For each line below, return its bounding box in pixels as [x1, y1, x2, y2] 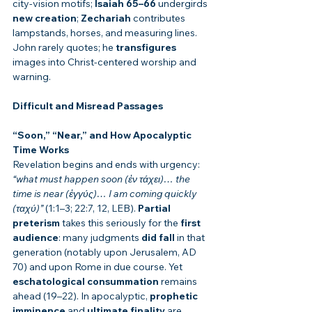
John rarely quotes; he [13, 41, 116, 54]
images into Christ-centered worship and [13, 56, 198, 69]
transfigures [116, 41, 176, 54]
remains [159, 275, 199, 288]
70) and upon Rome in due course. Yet [13, 260, 185, 274]
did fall [141, 231, 175, 244]
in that [175, 231, 207, 244]
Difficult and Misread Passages [13, 100, 163, 113]
